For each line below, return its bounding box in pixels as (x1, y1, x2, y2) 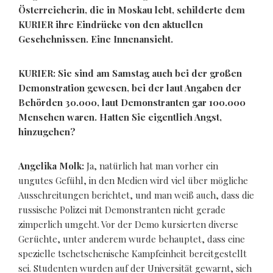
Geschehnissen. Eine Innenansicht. (18, 32, 173, 45)
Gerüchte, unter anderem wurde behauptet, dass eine (18, 232, 245, 245)
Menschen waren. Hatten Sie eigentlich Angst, (18, 110, 222, 123)
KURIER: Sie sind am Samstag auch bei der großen (18, 66, 242, 79)
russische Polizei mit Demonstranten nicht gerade (18, 203, 225, 216)
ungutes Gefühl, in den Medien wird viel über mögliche (18, 174, 248, 186)
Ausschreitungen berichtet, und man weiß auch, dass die (18, 188, 254, 201)
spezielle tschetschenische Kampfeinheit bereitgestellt (18, 247, 247, 260)
